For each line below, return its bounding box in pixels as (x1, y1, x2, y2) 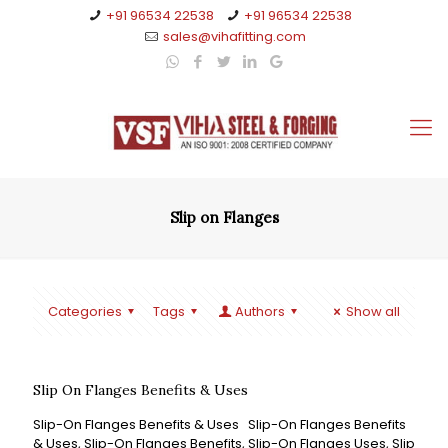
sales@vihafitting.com (162, 27, 306, 46)
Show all (346, 302, 400, 321)
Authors (234, 302, 285, 321)
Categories (48, 302, 122, 321)
